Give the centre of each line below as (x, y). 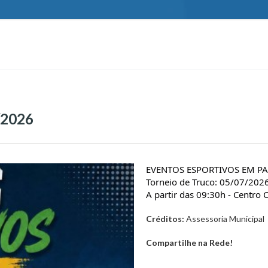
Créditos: (165, 219)
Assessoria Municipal (224, 219)
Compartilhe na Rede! (189, 243)
